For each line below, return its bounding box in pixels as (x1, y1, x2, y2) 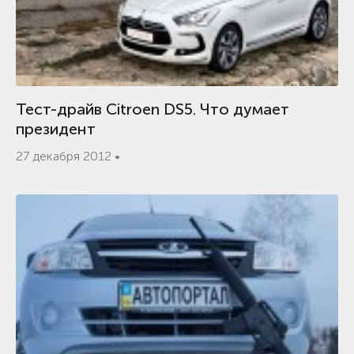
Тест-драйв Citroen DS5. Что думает (16, 100, 289, 119)
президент (16, 119, 96, 138)
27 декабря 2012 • (16, 149, 120, 164)
